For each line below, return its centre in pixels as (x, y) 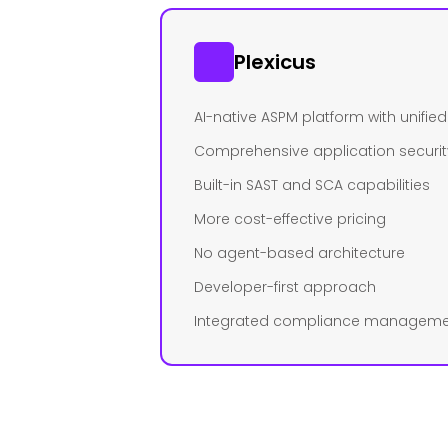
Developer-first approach (285, 287)
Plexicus (275, 62)
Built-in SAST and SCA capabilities (312, 185)
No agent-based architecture (299, 253)
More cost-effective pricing (290, 219)
